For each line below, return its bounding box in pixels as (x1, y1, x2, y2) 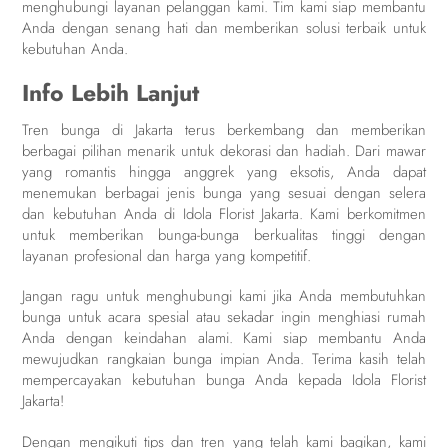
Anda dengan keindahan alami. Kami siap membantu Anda (22, 327, 426, 350)
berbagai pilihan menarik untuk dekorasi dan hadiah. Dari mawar (22, 139, 426, 162)
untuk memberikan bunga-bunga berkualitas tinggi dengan (22, 223, 426, 246)
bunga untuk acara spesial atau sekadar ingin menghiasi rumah (22, 306, 426, 329)
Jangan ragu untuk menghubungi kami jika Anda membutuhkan (22, 285, 426, 308)
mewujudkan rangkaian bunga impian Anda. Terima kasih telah (22, 348, 426, 371)
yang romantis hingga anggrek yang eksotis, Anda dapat (22, 160, 426, 183)
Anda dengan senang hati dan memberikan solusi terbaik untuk (22, 16, 426, 39)
